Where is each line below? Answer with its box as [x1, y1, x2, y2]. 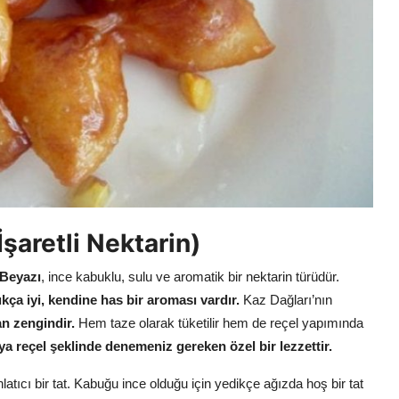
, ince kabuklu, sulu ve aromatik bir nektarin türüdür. [41, 269, 339, 285]
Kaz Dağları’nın [240, 292, 332, 308]
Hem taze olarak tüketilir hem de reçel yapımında [75, 315, 363, 331]
